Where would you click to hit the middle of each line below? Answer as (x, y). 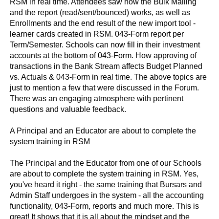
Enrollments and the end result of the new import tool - (103, 23)
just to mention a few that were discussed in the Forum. (104, 88)
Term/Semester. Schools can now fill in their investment (105, 45)
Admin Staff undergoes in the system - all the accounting (107, 195)
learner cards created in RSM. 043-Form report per (97, 34)
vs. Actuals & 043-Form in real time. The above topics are (108, 77)
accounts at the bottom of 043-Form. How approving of (103, 55)
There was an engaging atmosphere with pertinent (97, 99)
